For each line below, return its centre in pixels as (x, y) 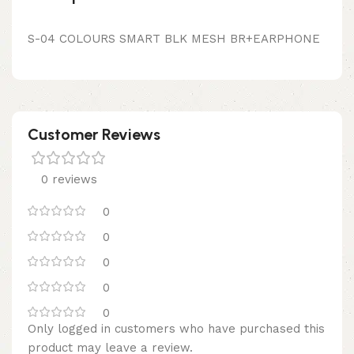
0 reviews (69, 179)
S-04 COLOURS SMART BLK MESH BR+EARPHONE (174, 38)
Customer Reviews (94, 134)
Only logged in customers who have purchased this (176, 328)
